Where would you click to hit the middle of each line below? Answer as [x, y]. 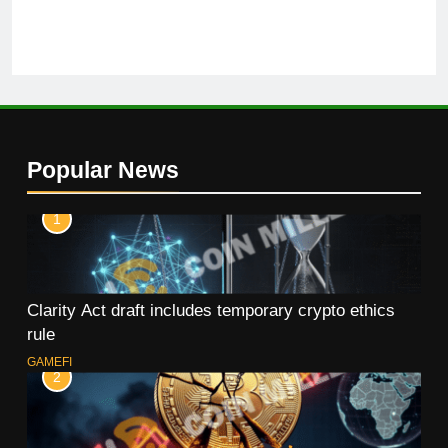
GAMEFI [49, 362]
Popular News [103, 170]
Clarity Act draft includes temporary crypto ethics [211, 310]
